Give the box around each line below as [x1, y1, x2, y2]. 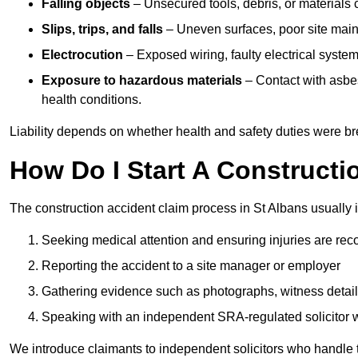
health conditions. [42, 93, 141, 107]
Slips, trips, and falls [42, 22, 163, 37]
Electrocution [42, 48, 123, 62]
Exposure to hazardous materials [42, 74, 242, 88]
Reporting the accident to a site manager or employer [42, 259, 340, 273]
